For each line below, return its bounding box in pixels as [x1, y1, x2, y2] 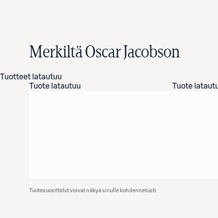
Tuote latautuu [29, 82, 81, 90]
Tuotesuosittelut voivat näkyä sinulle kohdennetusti [29, 188, 156, 193]
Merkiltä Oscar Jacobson [29, 44, 180, 61]
